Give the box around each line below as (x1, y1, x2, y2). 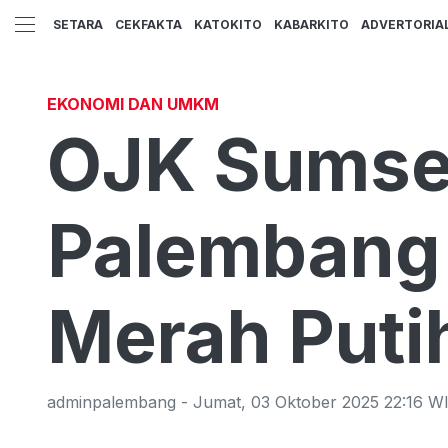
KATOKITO (194, 17, 262, 33)
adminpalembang (47, 392, 176, 412)
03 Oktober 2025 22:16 (251, 392, 423, 412)
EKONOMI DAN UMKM (47, 94, 219, 114)
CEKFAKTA (115, 17, 182, 33)
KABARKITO (274, 17, 349, 33)
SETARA (53, 17, 103, 33)
